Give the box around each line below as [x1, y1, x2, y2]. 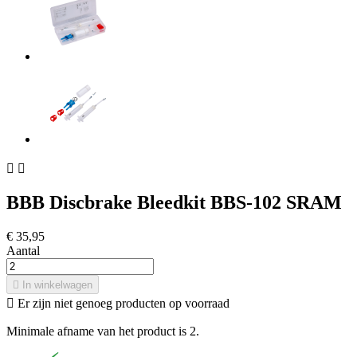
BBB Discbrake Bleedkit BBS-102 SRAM [6, 192, 342, 214]
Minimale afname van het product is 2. [6, 324, 199, 339]
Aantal [6, 244, 40, 258]
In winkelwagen [22, 279, 92, 292]
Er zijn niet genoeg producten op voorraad [14, 296, 229, 311]
